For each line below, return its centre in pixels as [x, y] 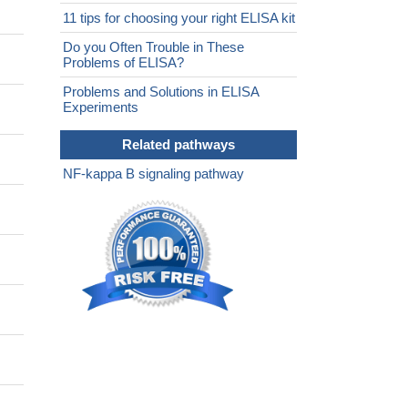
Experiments [101, 107]
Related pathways [178, 145]
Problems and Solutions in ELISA [161, 92]
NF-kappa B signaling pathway [153, 174]
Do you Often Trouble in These [153, 47]
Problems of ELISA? [123, 63]
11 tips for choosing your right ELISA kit [179, 18]
